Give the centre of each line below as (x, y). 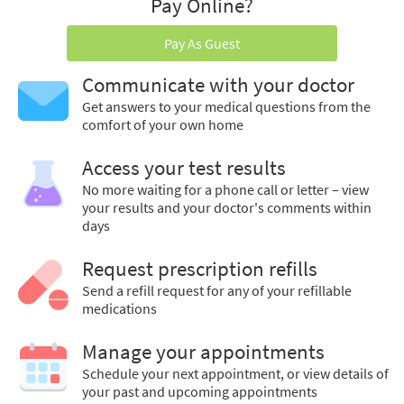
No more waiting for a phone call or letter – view (225, 190)
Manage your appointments (203, 352)
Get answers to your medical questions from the (226, 107)
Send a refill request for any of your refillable (217, 291)
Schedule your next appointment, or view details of (235, 374)
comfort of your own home (163, 125)
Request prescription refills (200, 269)
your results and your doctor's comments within (227, 208)
